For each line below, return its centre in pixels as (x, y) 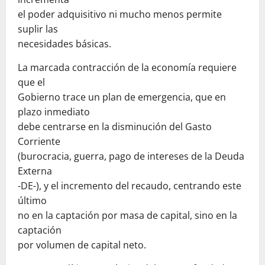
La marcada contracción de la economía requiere (127, 68)
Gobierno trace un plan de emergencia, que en (122, 97)
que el (31, 83)
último (32, 201)
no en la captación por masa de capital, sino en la (127, 216)
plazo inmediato (54, 112)
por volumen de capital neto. (82, 245)
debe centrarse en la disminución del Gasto (115, 127)
